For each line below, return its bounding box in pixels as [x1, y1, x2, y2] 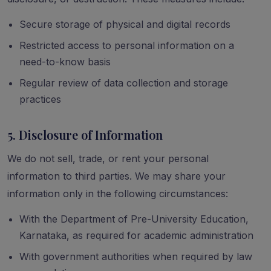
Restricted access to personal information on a [19, 39, 234, 51]
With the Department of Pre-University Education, [19, 213, 249, 225]
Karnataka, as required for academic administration [19, 229, 253, 241]
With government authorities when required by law [19, 250, 252, 263]
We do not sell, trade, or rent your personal [7, 152, 209, 165]
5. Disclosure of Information [7, 126, 163, 143]
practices [19, 93, 61, 105]
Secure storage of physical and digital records [19, 18, 230, 30]
